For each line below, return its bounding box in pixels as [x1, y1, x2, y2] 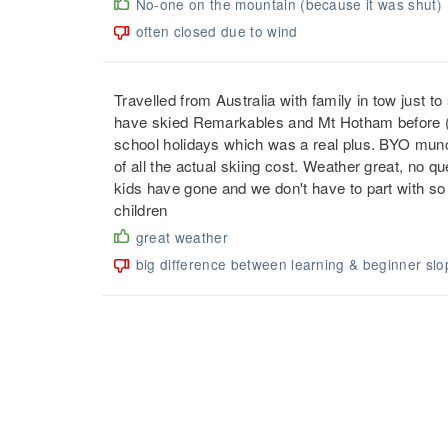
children [114, 199, 168, 221]
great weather [135, 227, 229, 248]
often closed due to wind [135, 21, 298, 42]
